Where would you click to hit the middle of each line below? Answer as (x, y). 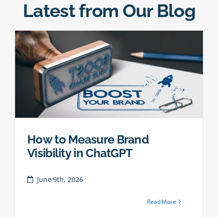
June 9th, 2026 (60, 179)
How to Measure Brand (88, 139)
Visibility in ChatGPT (80, 153)
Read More (161, 201)
